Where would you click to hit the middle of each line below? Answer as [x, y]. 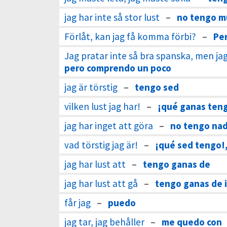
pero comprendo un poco [118, 68]
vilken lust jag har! [102, 106]
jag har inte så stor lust [112, 17]
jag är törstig [91, 87]
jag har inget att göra [109, 126]
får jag [78, 203]
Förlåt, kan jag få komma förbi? [130, 36]
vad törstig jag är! [101, 145]
